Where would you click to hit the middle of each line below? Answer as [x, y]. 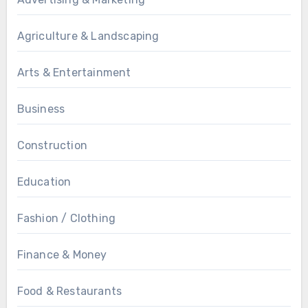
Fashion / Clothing [66, 219]
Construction [52, 146]
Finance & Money [62, 255]
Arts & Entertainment [74, 73]
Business [41, 109]
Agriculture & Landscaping [88, 36]
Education [44, 182]
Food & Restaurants [69, 291]
